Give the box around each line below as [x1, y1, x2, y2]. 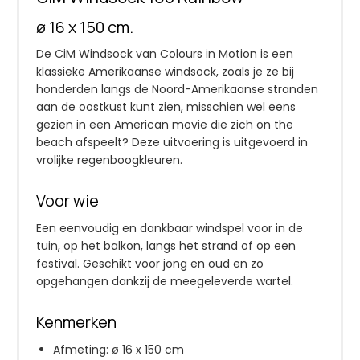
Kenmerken [36, 311, 117, 333]
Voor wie [36, 190, 99, 212]
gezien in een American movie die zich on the [36, 117, 293, 133]
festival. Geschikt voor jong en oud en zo [36, 256, 264, 272]
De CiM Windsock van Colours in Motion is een [36, 46, 293, 63]
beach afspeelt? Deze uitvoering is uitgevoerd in [36, 134, 308, 151]
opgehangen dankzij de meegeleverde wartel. [36, 273, 293, 290]
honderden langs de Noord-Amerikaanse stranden [36, 81, 318, 98]
